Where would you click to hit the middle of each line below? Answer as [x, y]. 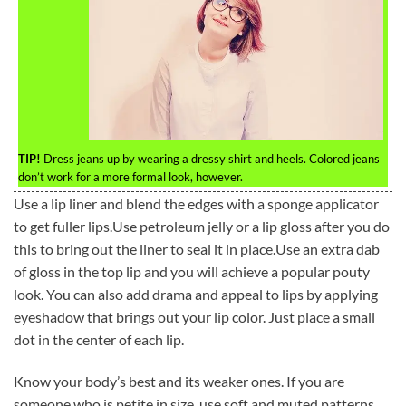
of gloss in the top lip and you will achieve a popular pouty [192, 271]
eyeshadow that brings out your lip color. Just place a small [194, 316]
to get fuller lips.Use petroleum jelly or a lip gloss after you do [202, 226]
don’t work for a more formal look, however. [130, 176]
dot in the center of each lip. [99, 339]
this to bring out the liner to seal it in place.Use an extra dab [197, 248]
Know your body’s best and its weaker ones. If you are [179, 381]
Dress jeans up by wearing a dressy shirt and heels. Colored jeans [210, 158]
